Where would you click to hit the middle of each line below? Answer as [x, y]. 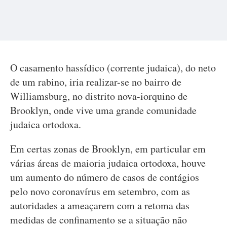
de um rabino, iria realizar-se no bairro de [96, 82]
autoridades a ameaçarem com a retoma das [100, 205]
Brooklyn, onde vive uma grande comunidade [103, 110]
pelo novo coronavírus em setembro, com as [100, 191]
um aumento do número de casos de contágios [105, 177]
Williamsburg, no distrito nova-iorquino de [99, 96]
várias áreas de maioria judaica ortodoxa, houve [108, 163]
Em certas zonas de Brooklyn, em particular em [108, 149]
